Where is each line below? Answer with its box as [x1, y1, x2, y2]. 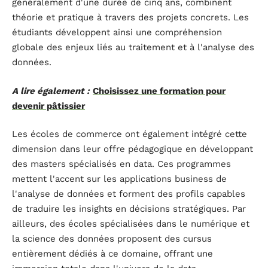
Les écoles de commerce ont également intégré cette [12, 129, 247, 140]
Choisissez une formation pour [93, 85, 226, 96]
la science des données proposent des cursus [12, 233, 212, 245]
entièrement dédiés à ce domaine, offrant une [12, 248, 213, 260]
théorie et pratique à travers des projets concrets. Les [12, 12, 249, 23]
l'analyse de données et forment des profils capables [12, 188, 245, 200]
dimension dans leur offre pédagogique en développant [12, 144, 253, 155]
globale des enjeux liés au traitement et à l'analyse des [12, 42, 254, 53]
